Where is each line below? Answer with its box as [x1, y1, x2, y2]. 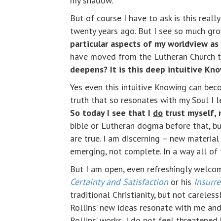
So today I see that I [70, 107, 153, 118]
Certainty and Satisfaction [70, 176, 168, 187]
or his [168, 176, 194, 187]
